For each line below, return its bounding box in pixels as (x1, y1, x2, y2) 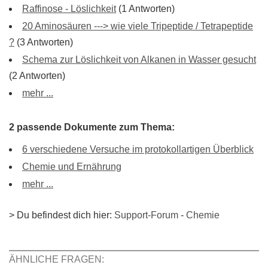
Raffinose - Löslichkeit (22, 4, 116, 14)
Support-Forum (114, 210, 178, 220)
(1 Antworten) (116, 4, 175, 14)
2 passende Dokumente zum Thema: (9, 122, 175, 132)
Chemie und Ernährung (22, 162, 121, 172)
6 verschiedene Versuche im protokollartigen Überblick (22, 144, 254, 154)
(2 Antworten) (9, 71, 65, 81)
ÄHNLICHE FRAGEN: (9, 254, 104, 264)
